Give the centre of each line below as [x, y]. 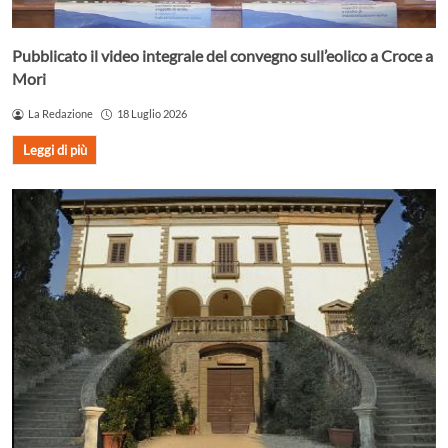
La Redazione [60, 114]
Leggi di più [54, 149]
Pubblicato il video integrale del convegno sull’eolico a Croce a [222, 56]
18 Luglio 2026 [151, 114]
